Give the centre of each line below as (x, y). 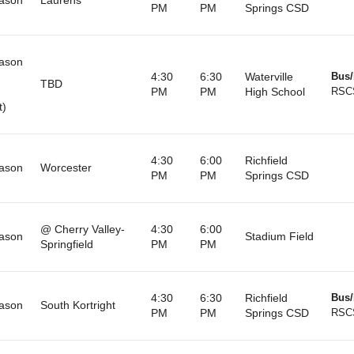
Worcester (66, 167)
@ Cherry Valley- (82, 229)
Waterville (269, 76)
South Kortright (77, 305)
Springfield (66, 244)
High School (275, 91)
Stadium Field (279, 236)
